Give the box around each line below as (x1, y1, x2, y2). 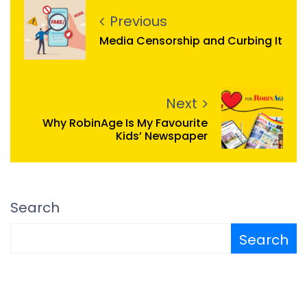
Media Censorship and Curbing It (99, 32, 282, 49)
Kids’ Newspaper (116, 128, 208, 145)
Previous (110, 11, 167, 31)
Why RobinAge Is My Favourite (42, 115, 208, 132)
